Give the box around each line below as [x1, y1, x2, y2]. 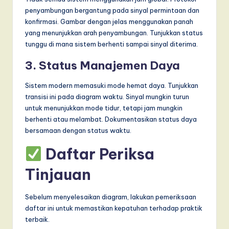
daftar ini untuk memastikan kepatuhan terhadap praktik [25, 203, 202, 212]
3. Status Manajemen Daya [25, 58, 180, 73]
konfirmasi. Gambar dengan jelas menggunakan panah [25, 17, 193, 26]
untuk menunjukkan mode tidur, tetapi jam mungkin [25, 103, 182, 112]
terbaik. [25, 215, 50, 223]
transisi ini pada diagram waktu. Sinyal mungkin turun [25, 92, 189, 101]
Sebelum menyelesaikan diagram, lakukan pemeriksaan [25, 192, 196, 201]
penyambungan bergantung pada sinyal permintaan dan [25, 6, 199, 14]
